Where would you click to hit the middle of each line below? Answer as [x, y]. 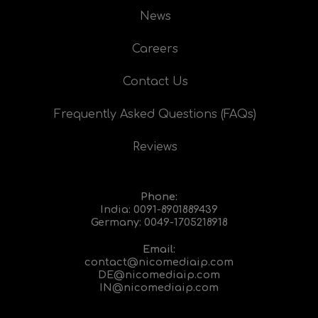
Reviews [155, 147]
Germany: [117, 223]
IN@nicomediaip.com [159, 288]
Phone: [159, 197]
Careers [155, 49]
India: [117, 210]
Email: [159, 250]
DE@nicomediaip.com [159, 275]
